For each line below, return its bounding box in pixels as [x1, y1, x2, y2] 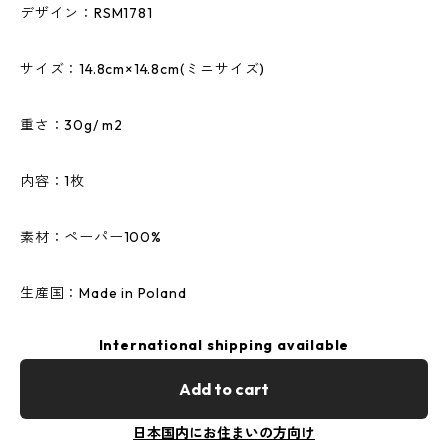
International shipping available [98, 336, 350, 354]
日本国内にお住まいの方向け [133, 424, 315, 442]
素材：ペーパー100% [20, 228, 162, 246]
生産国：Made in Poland [20, 284, 187, 302]
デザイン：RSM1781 [20, 4, 153, 22]
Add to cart [179, 379, 269, 399]
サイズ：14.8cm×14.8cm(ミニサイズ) [20, 60, 266, 78]
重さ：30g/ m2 [20, 116, 123, 134]
